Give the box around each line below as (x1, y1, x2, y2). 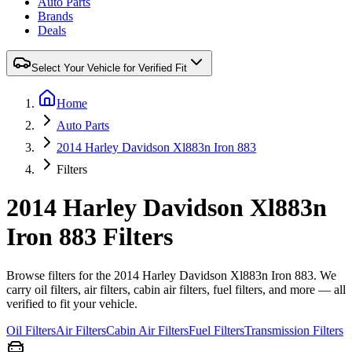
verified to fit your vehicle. (6, 296, 137, 310)
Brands (38, 9, 73, 23)
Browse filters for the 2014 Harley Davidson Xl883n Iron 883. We (6, 268, 336, 282)
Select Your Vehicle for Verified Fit (31, 62, 187, 74)
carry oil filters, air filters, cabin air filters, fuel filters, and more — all (6, 282, 346, 296)
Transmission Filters (244, 323, 343, 337)
